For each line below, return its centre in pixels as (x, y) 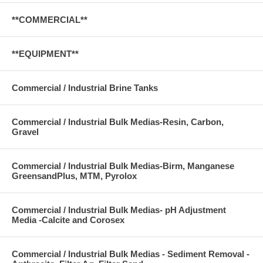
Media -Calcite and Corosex (68, 220)
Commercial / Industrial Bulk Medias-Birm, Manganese (123, 166)
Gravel (25, 132)
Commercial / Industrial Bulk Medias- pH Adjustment (119, 210)
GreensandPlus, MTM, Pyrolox (74, 176)
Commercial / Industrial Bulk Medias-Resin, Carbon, (118, 122)
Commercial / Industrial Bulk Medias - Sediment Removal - (131, 254)
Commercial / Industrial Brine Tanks (85, 88)
